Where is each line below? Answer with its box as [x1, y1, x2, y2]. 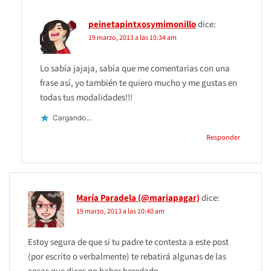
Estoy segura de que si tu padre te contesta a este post [28, 235, 229, 249]
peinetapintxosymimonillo [88, 18, 196, 31]
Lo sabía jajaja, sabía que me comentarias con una [40, 62, 230, 75]
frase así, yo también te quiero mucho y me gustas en [40, 76, 237, 90]
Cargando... [53, 113, 91, 123]
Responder [206, 132, 240, 143]
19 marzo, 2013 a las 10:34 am [88, 32, 177, 43]
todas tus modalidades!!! [40, 91, 132, 104]
